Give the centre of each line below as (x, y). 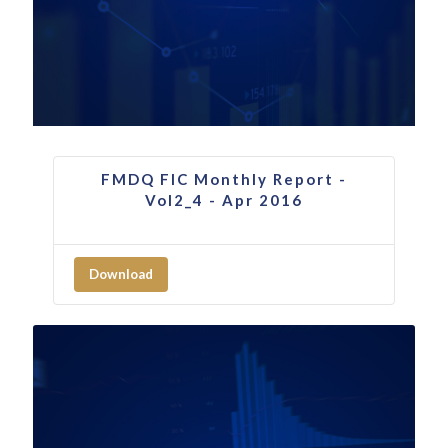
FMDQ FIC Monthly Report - (224, 178)
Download (121, 273)
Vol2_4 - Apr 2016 (224, 199)
